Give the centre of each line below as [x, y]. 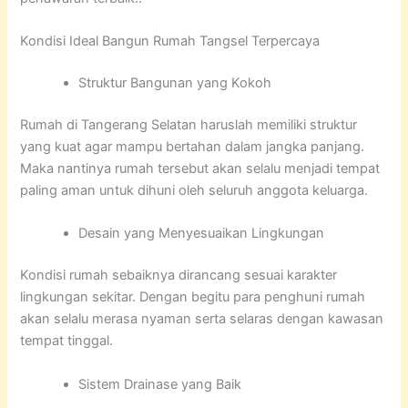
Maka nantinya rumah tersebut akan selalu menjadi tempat [200, 169]
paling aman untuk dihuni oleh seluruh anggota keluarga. [194, 191]
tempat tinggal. [67, 341]
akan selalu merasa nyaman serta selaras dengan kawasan [202, 319]
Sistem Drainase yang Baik [160, 384]
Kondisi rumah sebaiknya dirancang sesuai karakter [179, 275]
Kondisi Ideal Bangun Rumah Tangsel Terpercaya [170, 41]
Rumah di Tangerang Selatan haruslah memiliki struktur [189, 125]
